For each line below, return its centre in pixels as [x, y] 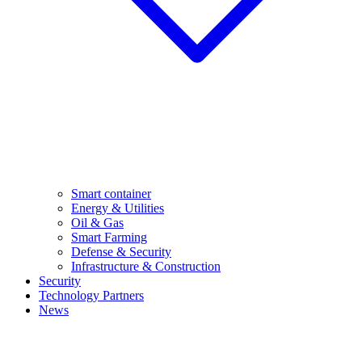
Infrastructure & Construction [146, 266]
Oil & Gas [97, 222]
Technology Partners [91, 295]
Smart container [111, 193]
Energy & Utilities [118, 208]
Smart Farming [109, 237]
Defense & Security [121, 251]
